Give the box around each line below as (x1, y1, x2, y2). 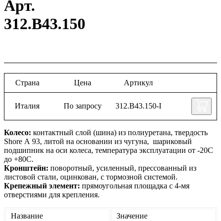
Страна (15, 78, 39, 87)
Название (11, 211, 43, 220)
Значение (116, 211, 147, 220)
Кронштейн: (4, 163, 48, 172)
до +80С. (4, 154, 36, 163)
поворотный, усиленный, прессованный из (48, 163, 196, 172)
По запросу (63, 102, 102, 110)
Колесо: (4, 128, 31, 137)
